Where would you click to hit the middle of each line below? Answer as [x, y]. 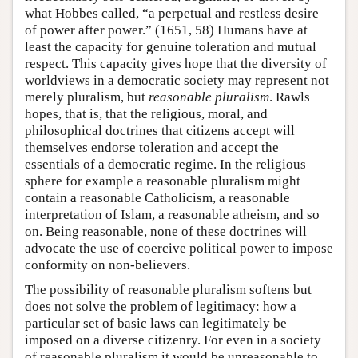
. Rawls [290, 97]
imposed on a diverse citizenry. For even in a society [173, 340]
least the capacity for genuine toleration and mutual [171, 46]
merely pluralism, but [87, 97]
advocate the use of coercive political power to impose [179, 248]
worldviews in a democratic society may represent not [177, 80]
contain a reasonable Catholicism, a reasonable [157, 197]
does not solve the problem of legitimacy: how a [161, 306]
